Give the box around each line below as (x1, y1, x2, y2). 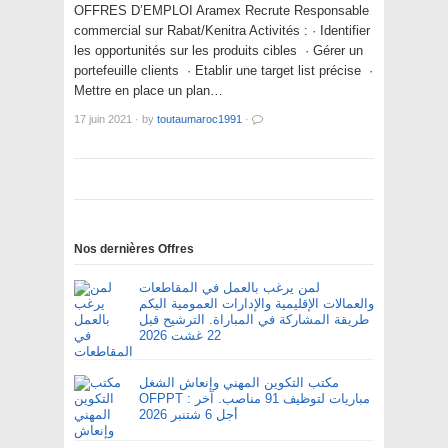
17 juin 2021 (74, 113, 132, 126)
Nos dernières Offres (74, 242, 194, 257)
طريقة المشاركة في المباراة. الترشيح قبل (139, 312, 369, 328)
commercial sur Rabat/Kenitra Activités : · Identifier (74, 23, 370, 39)
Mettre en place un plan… (74, 83, 223, 99)
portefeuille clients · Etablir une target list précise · (74, 63, 373, 79)
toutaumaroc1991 (157, 113, 242, 126)
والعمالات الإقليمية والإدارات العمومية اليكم (139, 296, 374, 312)
